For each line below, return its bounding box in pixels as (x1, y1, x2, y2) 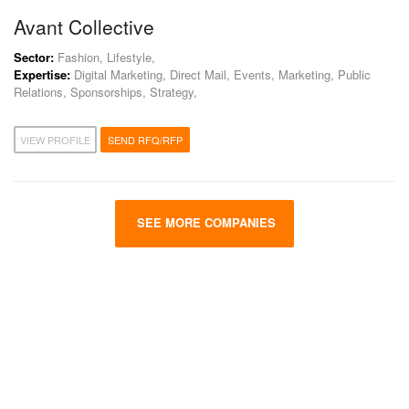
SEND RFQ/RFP (108, 132, 183, 147)
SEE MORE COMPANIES (133, 214, 276, 231)
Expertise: (14, 66, 70, 83)
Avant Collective (14, 13, 154, 40)
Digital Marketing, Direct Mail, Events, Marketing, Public (70, 66, 371, 83)
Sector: (14, 48, 54, 66)
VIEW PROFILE (20, 132, 90, 147)
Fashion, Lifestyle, (54, 48, 155, 66)
